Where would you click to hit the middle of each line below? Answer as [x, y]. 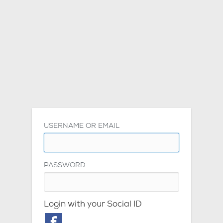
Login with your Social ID [93, 205]
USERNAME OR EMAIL [82, 126]
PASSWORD [64, 166]
